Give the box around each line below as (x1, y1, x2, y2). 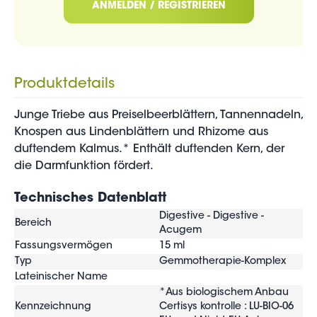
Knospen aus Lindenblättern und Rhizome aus (14, 127, 268, 138)
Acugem (159, 226, 202, 236)
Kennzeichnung (15, 302, 91, 312)
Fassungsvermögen (15, 241, 113, 251)
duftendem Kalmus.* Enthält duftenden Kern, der (14, 144, 284, 155)
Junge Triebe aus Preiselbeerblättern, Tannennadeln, (14, 110, 303, 121)
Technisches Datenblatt (14, 192, 166, 205)
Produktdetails (14, 77, 115, 91)
